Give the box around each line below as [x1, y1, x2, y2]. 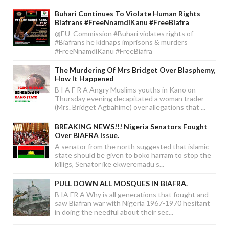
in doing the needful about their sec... [55, 207, 173, 216]
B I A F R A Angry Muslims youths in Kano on [55, 85, 196, 95]
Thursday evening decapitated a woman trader [55, 94, 204, 103]
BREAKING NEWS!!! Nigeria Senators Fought [55, 122, 208, 131]
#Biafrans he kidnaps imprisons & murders [55, 37, 188, 47]
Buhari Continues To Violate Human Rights [55, 9, 200, 18]
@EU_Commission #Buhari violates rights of [55, 29, 193, 38]
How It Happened [55, 74, 114, 83]
